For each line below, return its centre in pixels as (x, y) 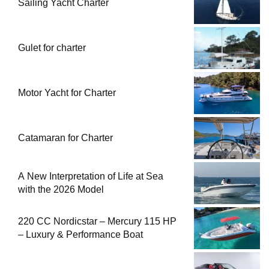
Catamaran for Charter (65, 138)
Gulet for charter (52, 48)
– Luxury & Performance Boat (80, 235)
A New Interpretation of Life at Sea (91, 177)
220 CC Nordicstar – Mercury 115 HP (97, 222)
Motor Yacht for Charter (67, 93)
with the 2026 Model (61, 190)
